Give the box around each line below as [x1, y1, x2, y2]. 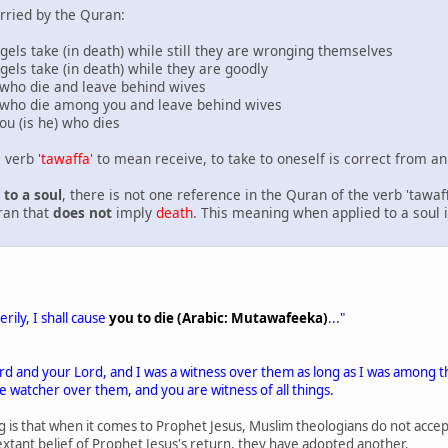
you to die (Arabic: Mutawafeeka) [109, 309, 328, 328]
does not [53, 203, 112, 223]
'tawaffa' [38, 149, 93, 169]
